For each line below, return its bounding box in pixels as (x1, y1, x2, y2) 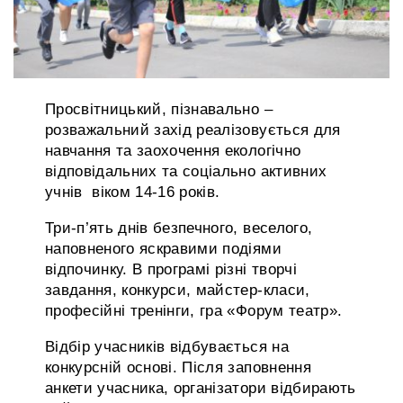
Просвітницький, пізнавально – (45, 100, 273, 118)
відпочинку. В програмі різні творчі (45, 260, 297, 278)
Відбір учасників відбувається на (45, 337, 289, 355)
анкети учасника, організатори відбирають (45, 379, 356, 397)
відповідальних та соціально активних (45, 162, 327, 180)
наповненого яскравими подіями (45, 239, 282, 257)
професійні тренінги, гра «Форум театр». (45, 301, 347, 319)
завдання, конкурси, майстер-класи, (45, 281, 315, 299)
